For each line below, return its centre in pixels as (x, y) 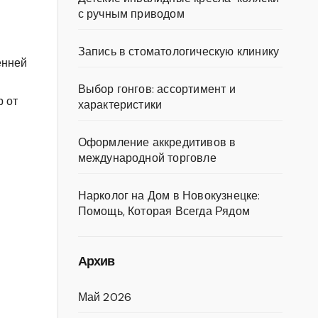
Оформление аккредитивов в (157, 142)
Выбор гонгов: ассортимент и (157, 89)
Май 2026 (105, 297)
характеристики (120, 105)
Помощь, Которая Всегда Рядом (164, 211)
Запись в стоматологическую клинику (179, 51)
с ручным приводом (131, 14)
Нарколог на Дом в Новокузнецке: (169, 196)
